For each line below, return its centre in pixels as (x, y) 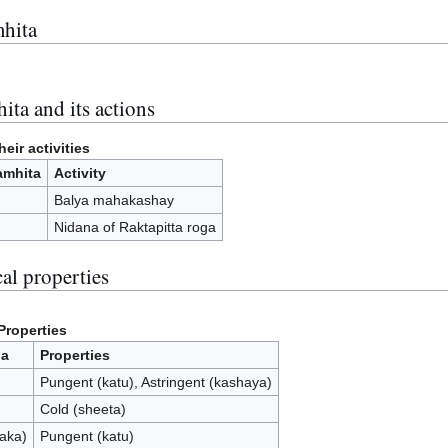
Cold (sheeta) (82, 409)
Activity (79, 173)
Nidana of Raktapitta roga (134, 227)
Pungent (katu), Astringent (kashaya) (155, 382)
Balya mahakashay (113, 200)
